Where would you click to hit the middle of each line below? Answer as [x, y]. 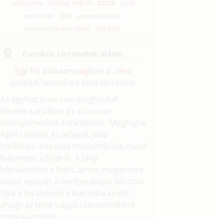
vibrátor [109, 28]
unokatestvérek [99, 16]
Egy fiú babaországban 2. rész [73, 70]
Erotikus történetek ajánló [73, 54]
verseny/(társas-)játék [58, 28]
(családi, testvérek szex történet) [73, 82]
